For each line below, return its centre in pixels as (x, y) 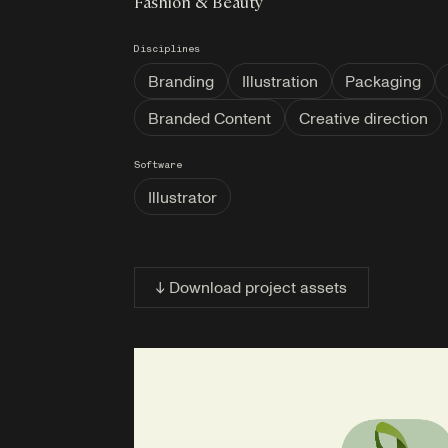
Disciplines (167, 50)
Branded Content (210, 117)
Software (158, 166)
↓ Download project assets (252, 287)
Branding (181, 80)
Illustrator (183, 196)
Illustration (279, 80)
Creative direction (363, 117)
